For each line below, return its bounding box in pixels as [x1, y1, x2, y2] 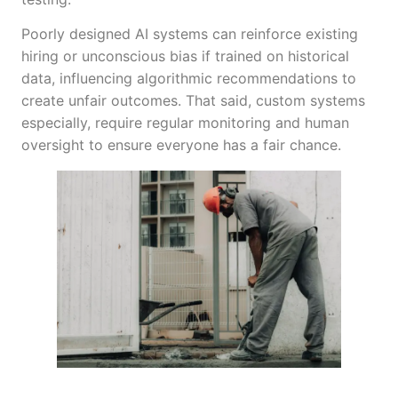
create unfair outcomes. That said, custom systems [21, 91, 365, 109]
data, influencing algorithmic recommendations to [21, 68, 356, 87]
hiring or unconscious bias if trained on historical [21, 46, 349, 65]
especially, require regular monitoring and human [21, 113, 349, 131]
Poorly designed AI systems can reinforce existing [21, 24, 358, 43]
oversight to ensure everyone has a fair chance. [21, 135, 341, 154]
